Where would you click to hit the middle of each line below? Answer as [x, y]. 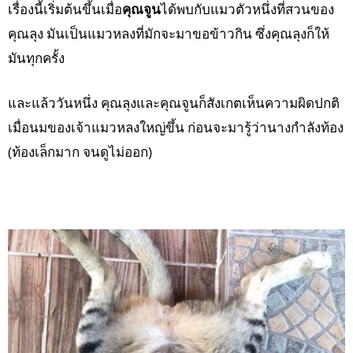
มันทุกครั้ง [36, 58]
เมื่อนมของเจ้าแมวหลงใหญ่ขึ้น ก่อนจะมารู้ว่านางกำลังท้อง [176, 127]
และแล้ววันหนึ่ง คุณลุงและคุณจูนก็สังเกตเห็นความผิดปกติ [174, 102]
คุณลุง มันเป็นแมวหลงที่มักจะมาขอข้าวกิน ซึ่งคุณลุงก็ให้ [169, 33]
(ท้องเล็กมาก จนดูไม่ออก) [80, 151]
